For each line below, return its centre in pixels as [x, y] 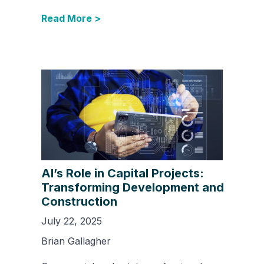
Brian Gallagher [76, 241]
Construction [79, 201]
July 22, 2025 [72, 221]
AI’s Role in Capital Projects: [123, 173]
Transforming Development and [133, 187]
